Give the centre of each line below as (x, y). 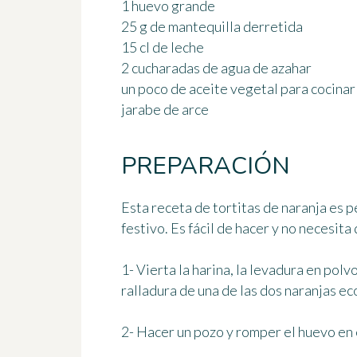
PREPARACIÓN (206, 167)
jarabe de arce (165, 110)
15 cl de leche (163, 47)
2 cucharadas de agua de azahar (216, 68)
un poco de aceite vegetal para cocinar (238, 89)
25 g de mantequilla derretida (212, 27)
